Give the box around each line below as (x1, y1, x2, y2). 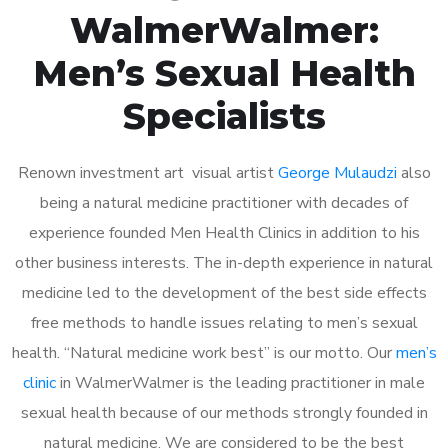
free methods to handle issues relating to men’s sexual (30, 311, 418, 334)
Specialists (122, 93, 326, 138)
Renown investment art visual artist (17, 161, 278, 184)
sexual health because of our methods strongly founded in (20, 401, 428, 424)
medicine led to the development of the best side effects (21, 281, 427, 304)
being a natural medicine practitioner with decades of (40, 191, 408, 214)
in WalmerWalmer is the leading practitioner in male (56, 371, 425, 394)
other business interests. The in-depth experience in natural (15, 251, 433, 274)
